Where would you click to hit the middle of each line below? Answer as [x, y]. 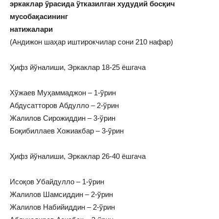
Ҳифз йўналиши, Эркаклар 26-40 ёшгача [78, 156]
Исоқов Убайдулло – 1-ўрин [57, 182]
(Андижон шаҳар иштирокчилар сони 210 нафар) [91, 42]
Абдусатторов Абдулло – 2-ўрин [64, 106]
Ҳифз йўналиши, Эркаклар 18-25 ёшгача [78, 67]
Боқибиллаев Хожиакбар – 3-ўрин [67, 131]
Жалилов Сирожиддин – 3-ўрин [63, 118]
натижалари [31, 29]
